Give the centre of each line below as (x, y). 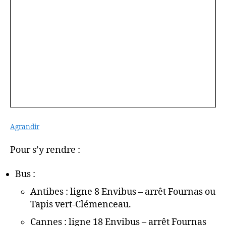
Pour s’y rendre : (45, 150)
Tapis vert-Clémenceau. (81, 204)
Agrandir (25, 127)
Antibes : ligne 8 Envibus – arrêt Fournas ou (123, 192)
